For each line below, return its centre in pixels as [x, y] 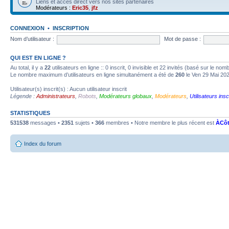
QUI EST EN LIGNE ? [38, 58]
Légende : [23, 96]
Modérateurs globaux [125, 96]
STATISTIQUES [30, 113]
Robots [87, 96]
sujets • [84, 122]
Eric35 [80, 7]
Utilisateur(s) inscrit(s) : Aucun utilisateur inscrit [68, 89]
